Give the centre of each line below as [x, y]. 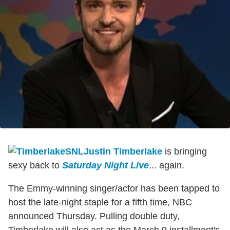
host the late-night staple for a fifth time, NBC [100, 202]
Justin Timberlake [123, 151]
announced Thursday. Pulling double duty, [94, 216]
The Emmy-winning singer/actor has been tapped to [114, 188]
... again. [167, 165]
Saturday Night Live [106, 165]
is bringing [185, 151]
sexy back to [35, 165]
